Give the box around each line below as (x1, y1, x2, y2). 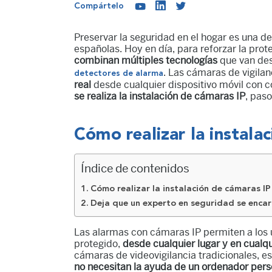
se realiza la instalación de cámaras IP (74, 90, 245, 102)
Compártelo (74, 2, 124, 11)
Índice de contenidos (81, 161, 189, 175)
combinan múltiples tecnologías (74, 54, 217, 66)
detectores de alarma (74, 69, 163, 78)
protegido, (74, 237, 123, 250)
